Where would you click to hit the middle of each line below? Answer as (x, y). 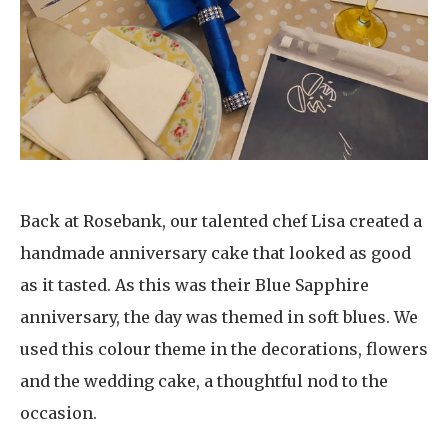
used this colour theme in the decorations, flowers (224, 349)
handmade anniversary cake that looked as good (215, 253)
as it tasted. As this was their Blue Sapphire (194, 285)
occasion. (58, 413)
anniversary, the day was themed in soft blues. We (219, 317)
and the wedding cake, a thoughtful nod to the (204, 381)
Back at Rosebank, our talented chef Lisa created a (221, 221)
